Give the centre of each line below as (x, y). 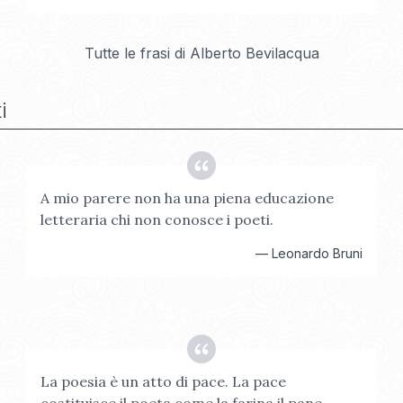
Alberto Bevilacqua (254, 53)
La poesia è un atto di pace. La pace (164, 381)
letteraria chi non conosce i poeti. (157, 219)
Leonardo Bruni (317, 253)
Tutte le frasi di (137, 53)
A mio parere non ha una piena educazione (188, 198)
